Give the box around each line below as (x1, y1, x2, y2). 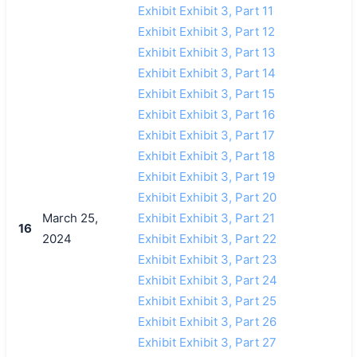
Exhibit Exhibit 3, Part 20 (137, 189, 277, 205)
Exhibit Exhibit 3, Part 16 (137, 106, 275, 122)
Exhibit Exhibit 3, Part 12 (137, 23, 275, 39)
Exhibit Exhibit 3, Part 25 (137, 292, 277, 308)
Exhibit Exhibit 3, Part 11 (137, 2, 273, 18)
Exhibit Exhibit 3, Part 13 (137, 44, 276, 60)
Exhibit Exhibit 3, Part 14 (137, 65, 276, 80)
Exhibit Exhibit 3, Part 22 (137, 230, 277, 246)
